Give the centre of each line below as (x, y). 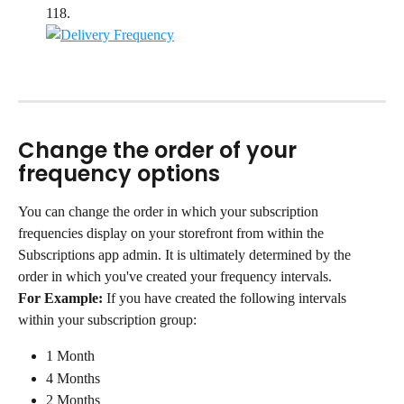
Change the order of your (160, 151)
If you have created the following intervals (226, 298)
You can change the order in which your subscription (170, 212)
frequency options (119, 174)
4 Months (73, 378)
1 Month (70, 356)
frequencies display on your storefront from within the (173, 234)
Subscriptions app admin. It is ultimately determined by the (186, 255)
